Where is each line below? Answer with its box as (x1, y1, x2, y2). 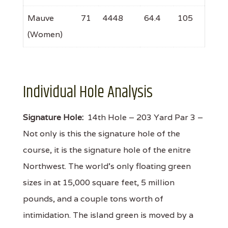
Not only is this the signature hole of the (23, 128, 180, 139)
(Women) (27, 28, 63, 40)
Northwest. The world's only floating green (23, 160, 191, 172)
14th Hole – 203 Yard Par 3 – (83, 111, 203, 123)
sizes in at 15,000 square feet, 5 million (23, 177, 175, 188)
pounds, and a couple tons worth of (23, 193, 163, 204)
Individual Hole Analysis (23, 79, 153, 105)
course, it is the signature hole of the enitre (23, 144, 191, 155)
